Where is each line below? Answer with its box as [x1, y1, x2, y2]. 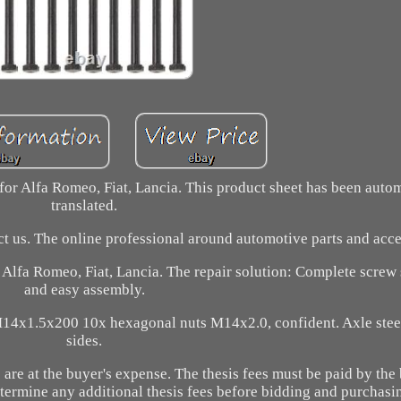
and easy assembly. [23, 280, 145, 298]
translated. [51, 196, 118, 214]
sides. [66, 331, 103, 349]
